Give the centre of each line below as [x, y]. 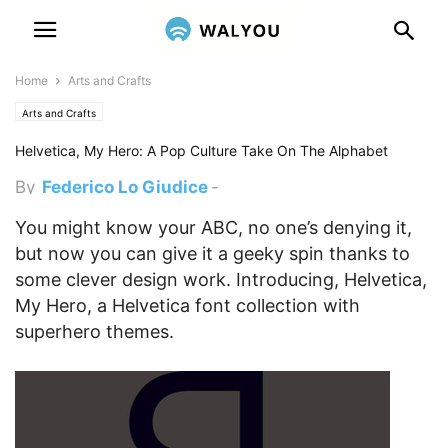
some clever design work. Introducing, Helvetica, [221, 279]
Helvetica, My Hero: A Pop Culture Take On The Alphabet [201, 150]
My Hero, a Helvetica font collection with [187, 305]
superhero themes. [94, 331]
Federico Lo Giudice [125, 187]
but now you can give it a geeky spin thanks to [212, 253]
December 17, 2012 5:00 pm [127, 204]
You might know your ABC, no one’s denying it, [213, 227]
